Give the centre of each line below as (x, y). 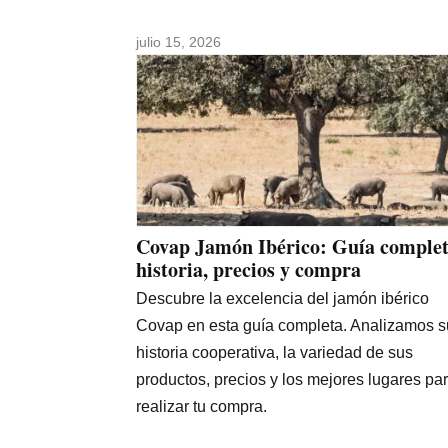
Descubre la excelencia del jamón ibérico (282, 298)
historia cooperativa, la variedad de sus (274, 352)
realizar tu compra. (201, 406)
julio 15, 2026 (178, 41)
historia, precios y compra (248, 269)
